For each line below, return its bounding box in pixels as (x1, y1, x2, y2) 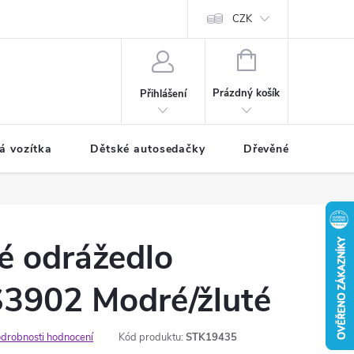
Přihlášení (139, 86, 186, 101)
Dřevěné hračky (243, 141, 331, 156)
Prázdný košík (213, 86, 281, 100)
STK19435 (186, 330, 237, 345)
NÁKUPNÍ (254, 51, 300, 66)
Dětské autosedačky (90, 141, 205, 156)
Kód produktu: (119, 330, 183, 345)
